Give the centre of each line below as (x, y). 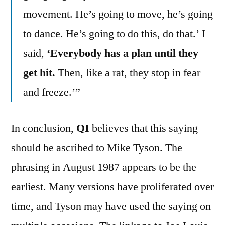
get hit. (39, 73)
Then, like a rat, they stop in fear (128, 73)
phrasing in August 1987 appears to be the (104, 167)
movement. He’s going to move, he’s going (118, 14)
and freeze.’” (52, 92)
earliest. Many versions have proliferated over (113, 187)
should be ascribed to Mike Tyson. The (97, 147)
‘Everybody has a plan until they (123, 53)
